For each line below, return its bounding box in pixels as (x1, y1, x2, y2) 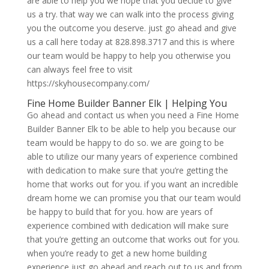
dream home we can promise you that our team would (26, 192, 241, 204)
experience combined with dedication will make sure (26, 220, 229, 232)
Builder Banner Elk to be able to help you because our (26, 123, 236, 135)
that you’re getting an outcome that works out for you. (26, 234, 240, 246)
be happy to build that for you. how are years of (26, 206, 213, 218)
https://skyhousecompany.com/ (26, 77, 150, 89)
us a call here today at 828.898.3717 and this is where (26, 36, 235, 48)
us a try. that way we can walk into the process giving (26, 8, 234, 20)
